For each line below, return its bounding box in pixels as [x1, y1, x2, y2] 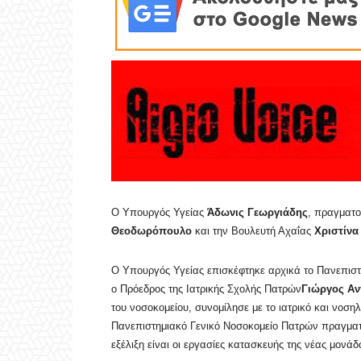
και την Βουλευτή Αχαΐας [195, 225, 314, 238]
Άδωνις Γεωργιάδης [207, 206, 308, 219]
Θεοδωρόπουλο [111, 225, 195, 238]
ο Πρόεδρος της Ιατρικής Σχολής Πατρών [111, 283, 301, 296]
